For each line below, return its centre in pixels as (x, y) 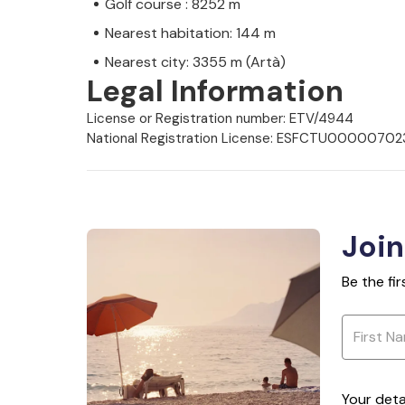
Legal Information (215, 90)
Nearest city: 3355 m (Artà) (195, 61)
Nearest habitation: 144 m (190, 33)
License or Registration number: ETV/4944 (220, 118)
